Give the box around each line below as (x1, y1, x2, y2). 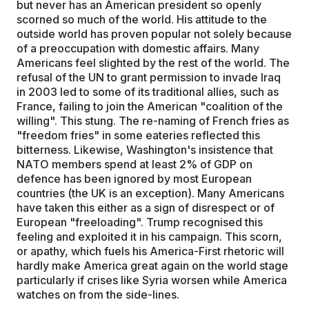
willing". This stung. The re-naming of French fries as (17, 114, 289, 128)
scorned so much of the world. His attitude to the (17, 12, 267, 26)
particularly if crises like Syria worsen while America (17, 273, 287, 287)
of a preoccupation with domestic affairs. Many (17, 41, 259, 55)
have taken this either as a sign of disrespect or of (17, 201, 275, 215)
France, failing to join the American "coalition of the (17, 99, 283, 113)
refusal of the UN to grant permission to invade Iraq (17, 70, 281, 84)
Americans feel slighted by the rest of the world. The (17, 56, 290, 70)
